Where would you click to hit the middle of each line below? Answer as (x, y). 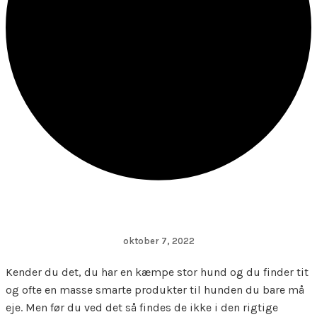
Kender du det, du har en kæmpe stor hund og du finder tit (157, 272)
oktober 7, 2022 (158, 241)
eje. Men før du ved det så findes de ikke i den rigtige (142, 308)
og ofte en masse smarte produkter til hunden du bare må (155, 290)
